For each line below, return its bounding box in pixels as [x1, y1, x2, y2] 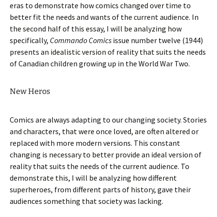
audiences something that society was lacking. [10, 196, 163, 206]
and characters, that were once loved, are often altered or [10, 126, 199, 136]
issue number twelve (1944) [111, 35, 203, 45]
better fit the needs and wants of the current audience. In [10, 12, 199, 22]
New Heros [10, 87, 50, 96]
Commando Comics [50, 35, 111, 45]
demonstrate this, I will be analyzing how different [10, 173, 177, 183]
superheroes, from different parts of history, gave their [10, 185, 191, 194]
